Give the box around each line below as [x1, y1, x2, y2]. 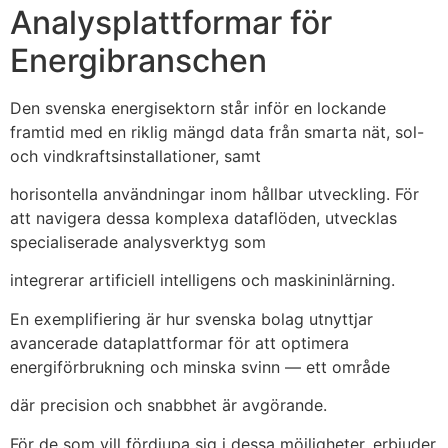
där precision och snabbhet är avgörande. [10, 395, 327, 416]
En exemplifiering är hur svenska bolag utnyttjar [10, 308, 373, 329]
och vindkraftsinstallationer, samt [10, 145, 261, 166]
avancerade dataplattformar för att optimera [10, 332, 349, 353]
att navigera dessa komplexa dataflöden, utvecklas [10, 208, 397, 229]
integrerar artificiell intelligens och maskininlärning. [10, 270, 395, 291]
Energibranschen [10, 40, 267, 80]
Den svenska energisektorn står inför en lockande [10, 97, 386, 118]
